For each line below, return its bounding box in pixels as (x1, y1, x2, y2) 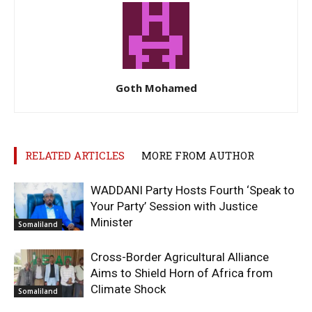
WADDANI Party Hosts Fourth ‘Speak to (91, 182, 295, 197)
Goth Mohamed (115, 80, 197, 95)
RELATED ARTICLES (25, 148, 125, 162)
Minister (91, 214, 133, 229)
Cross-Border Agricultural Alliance (91, 249, 269, 264)
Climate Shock (91, 281, 169, 296)
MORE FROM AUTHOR (141, 148, 254, 162)
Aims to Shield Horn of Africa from (91, 265, 273, 280)
